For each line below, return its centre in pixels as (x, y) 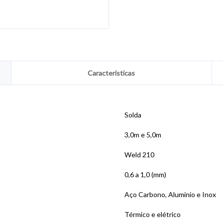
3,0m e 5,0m (143, 135)
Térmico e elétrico (153, 214)
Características (111, 73)
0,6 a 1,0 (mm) (145, 174)
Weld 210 (139, 155)
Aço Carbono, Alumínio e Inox (170, 194)
